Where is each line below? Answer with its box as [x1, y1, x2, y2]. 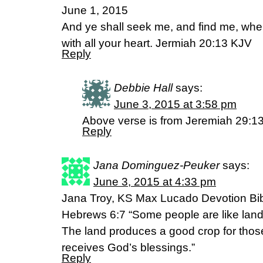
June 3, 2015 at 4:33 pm [93, 176, 216, 188]
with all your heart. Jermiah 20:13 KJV [62, 37, 252, 49]
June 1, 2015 [62, 4, 128, 16]
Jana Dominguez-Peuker [93, 159, 220, 171]
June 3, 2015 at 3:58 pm [114, 98, 237, 110]
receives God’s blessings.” [62, 241, 195, 254]
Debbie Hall [114, 82, 173, 94]
